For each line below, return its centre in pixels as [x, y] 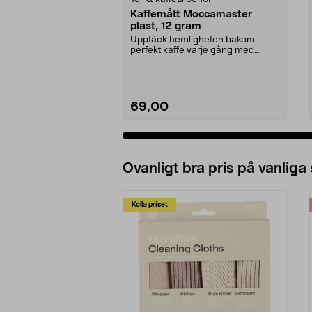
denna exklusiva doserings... [191, 61]
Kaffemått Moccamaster [191, 14]
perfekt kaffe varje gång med [192, 50]
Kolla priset [149, 204]
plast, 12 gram [166, 26]
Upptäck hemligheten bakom [193, 40]
